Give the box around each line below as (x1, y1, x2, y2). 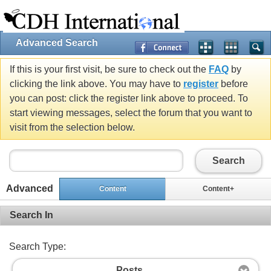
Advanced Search (16, 38, 98, 48)
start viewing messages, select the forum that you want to (10, 108, 252, 119)
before (218, 79, 248, 90)
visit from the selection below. (10, 122, 135, 133)
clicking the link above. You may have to (10, 79, 183, 90)
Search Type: (9, 241, 66, 252)
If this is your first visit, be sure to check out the (10, 64, 209, 75)
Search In (10, 210, 53, 221)
